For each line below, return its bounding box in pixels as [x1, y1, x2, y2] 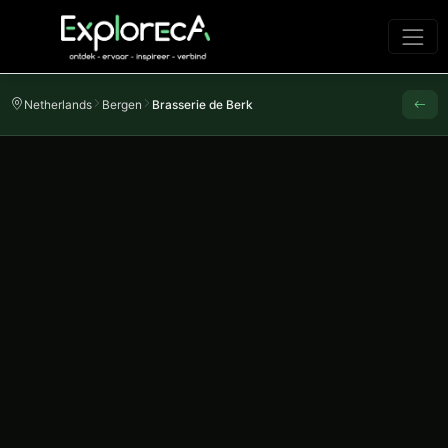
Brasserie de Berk [151, 96, 253, 112]
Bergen [101, 96, 142, 112]
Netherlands [23, 96, 92, 112]
